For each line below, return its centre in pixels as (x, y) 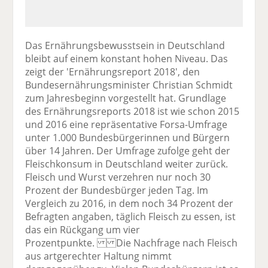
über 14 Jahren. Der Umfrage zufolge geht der (128, 150)
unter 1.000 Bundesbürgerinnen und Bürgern (128, 137)
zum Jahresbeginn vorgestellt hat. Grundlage (126, 98)
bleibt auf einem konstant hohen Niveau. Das (127, 58)
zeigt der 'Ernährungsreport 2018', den (113, 71)
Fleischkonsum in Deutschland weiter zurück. (127, 164)
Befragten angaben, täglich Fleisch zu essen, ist (131, 216)
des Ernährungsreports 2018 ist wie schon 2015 (133, 111)
